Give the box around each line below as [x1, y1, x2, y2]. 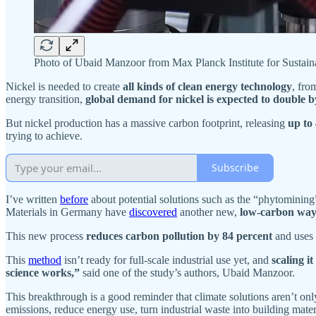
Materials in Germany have [6, 205, 129, 218]
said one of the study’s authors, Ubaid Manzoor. [80, 266, 295, 279]
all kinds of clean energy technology [123, 80, 292, 92]
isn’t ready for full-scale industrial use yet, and [61, 253, 272, 266]
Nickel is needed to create [6, 80, 123, 92]
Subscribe [212, 161, 259, 175]
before [60, 193, 88, 205]
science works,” [6, 266, 80, 279]
